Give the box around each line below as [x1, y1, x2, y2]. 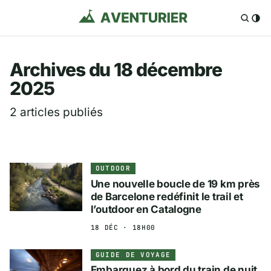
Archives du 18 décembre [10, 59, 222, 81]
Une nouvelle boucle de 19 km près [90, 177, 261, 190]
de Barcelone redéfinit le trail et [90, 190, 243, 203]
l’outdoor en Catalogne [90, 203, 201, 215]
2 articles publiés [10, 105, 103, 119]
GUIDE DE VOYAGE [95, 250, 171, 259]
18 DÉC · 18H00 [90, 223, 155, 232]
